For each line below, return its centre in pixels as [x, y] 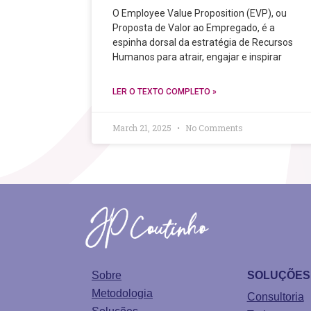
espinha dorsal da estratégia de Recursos [203, 42]
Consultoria [275, 297]
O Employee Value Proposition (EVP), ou [200, 13]
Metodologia [122, 294]
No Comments [213, 127]
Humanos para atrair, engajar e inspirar [197, 57]
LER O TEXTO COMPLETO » [165, 91]
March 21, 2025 [143, 127]
